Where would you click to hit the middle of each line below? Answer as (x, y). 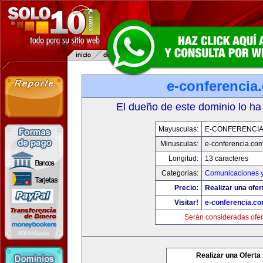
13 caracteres (227, 159)
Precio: (186, 188)
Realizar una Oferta (228, 255)
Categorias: (180, 173)
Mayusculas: (178, 129)
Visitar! (186, 203)
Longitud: (183, 159)
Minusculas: (179, 144)
